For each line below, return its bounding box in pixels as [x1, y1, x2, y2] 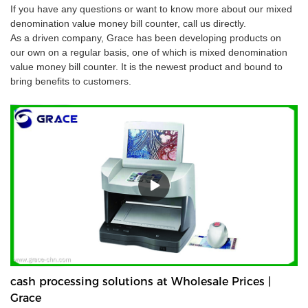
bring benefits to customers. [10, 76, 131, 87]
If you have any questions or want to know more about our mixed [10, 3, 292, 15]
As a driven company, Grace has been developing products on [10, 32, 281, 44]
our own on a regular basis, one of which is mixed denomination [10, 47, 287, 58]
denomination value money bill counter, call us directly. [10, 18, 246, 30]
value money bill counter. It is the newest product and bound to [10, 61, 283, 73]
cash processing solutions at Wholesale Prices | [10, 274, 271, 288]
